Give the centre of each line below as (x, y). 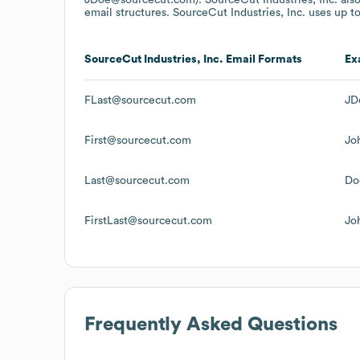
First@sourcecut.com (138, 140)
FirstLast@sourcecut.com (148, 221)
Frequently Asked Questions (211, 324)
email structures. (129, 12)
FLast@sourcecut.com (140, 100)
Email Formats (263, 59)
